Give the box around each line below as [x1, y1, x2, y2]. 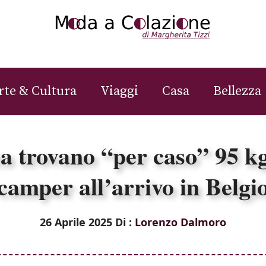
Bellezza [213, 83, 261, 99]
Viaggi [100, 83, 138, 99]
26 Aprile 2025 [40, 214, 112, 229]
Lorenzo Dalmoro [135, 214, 226, 229]
